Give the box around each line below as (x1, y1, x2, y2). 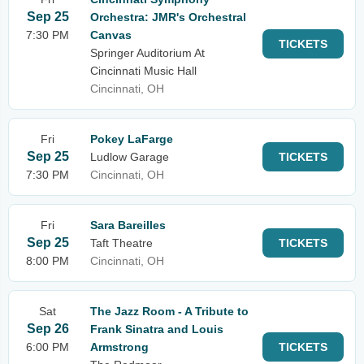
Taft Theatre (90, 236, 153, 249)
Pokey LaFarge (90, 132, 173, 145)
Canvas (90, 28, 132, 41)
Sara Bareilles (90, 219, 166, 232)
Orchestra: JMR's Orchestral (90, 11, 246, 24)
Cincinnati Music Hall (90, 64, 197, 77)
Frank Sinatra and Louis (90, 323, 223, 336)
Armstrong (90, 340, 149, 353)
